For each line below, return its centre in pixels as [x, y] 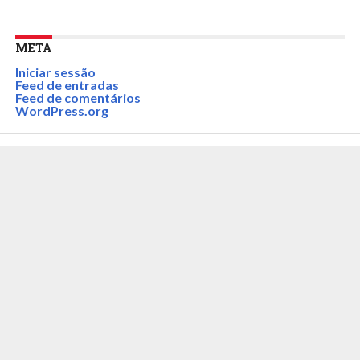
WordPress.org [61, 110]
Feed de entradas [67, 85]
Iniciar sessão [55, 72]
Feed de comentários [78, 98]
